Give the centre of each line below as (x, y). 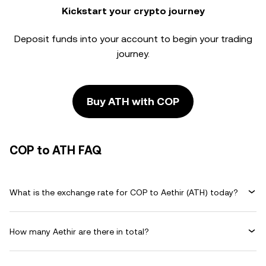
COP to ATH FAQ (56, 150)
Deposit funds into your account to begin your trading (133, 39)
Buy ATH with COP (133, 101)
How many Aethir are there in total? (79, 231)
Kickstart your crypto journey (133, 11)
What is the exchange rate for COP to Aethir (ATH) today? (124, 192)
